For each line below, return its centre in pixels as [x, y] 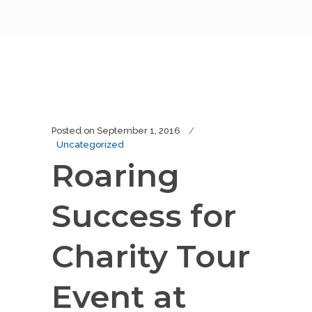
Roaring [116, 175]
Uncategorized [90, 145]
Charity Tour [151, 256]
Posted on [73, 131]
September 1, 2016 [139, 131]
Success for [144, 216]
